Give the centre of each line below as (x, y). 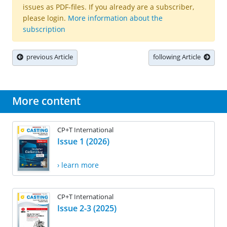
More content (46, 101)
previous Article (48, 57)
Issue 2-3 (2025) (87, 208)
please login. (45, 18)
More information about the (115, 18)
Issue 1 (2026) (83, 142)
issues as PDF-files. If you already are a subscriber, (108, 7)
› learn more (78, 165)
